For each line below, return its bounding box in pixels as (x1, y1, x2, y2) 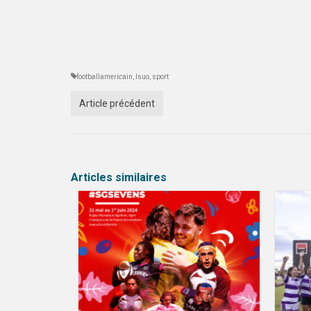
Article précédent (79, 98, 155, 109)
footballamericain (76, 73, 133, 81)
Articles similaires (71, 171, 167, 184)
